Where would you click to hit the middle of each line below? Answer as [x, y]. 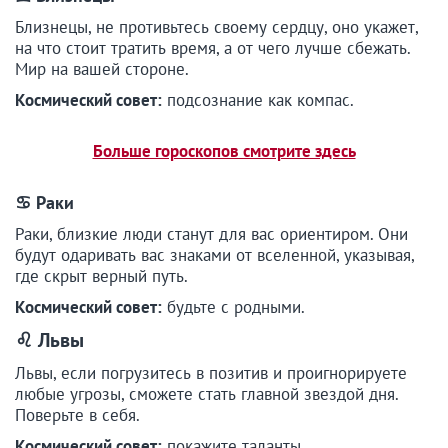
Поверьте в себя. [79, 415]
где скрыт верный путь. [103, 276]
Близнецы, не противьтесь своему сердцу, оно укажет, [216, 27]
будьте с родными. [235, 307]
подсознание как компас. [260, 100]
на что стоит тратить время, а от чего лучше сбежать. [212, 48]
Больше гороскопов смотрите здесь [224, 151]
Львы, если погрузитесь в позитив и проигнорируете [211, 373]
